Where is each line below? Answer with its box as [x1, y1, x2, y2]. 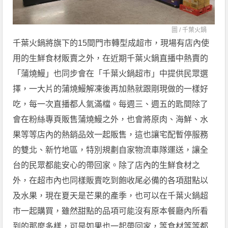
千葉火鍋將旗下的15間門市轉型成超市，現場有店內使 [13, 39, 210, 48]
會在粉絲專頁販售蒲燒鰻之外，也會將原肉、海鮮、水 [13, 115, 209, 124]
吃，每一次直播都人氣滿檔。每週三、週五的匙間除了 [13, 100, 209, 109]
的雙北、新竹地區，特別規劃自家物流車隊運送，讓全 [13, 146, 209, 155]
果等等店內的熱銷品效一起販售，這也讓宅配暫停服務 [13, 130, 209, 139]
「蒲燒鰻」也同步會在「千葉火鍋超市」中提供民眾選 [13, 69, 209, 78]
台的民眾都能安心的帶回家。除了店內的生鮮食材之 [13, 161, 201, 170]
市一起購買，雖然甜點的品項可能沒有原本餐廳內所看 [13, 207, 209, 216]
